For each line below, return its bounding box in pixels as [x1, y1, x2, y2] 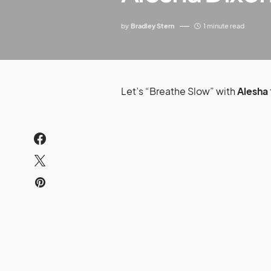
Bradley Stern [131, 22, 175, 30]
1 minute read [203, 22, 244, 30]
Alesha [237, 85, 268, 98]
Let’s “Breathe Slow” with [121, 85, 237, 98]
